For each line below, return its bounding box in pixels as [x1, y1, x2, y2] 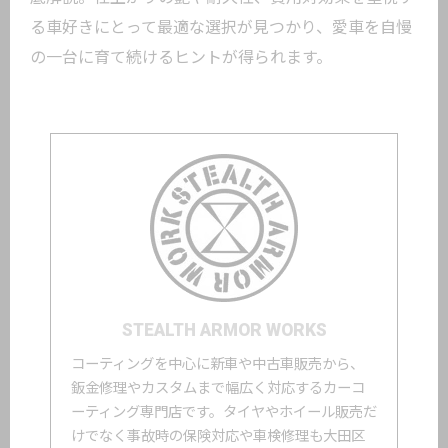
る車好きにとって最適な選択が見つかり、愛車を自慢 [30, 18, 412, 37]
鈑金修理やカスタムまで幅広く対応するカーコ [71, 380, 365, 397]
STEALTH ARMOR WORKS [121, 320, 327, 340]
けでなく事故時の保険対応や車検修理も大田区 [71, 428, 365, 445]
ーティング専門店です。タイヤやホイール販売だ [71, 404, 377, 421]
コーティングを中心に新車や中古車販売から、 [71, 356, 364, 373]
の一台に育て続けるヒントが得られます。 [30, 48, 332, 67]
